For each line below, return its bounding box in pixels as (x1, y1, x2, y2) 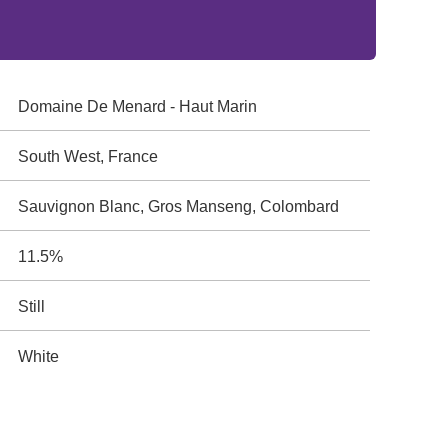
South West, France (18, 148, 159, 165)
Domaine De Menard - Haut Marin (18, 98, 258, 115)
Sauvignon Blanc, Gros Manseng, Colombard (18, 198, 340, 215)
